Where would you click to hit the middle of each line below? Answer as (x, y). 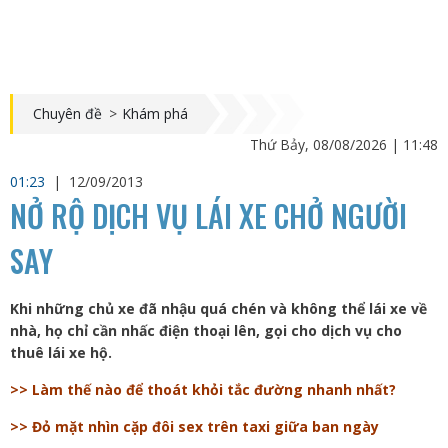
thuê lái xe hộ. (61, 352)
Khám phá (155, 113)
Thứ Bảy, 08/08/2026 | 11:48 (344, 144)
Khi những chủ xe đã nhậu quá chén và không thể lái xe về (218, 308)
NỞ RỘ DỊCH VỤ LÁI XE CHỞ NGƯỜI (208, 215)
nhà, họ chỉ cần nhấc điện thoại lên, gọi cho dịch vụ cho (206, 330)
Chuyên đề (67, 113)
